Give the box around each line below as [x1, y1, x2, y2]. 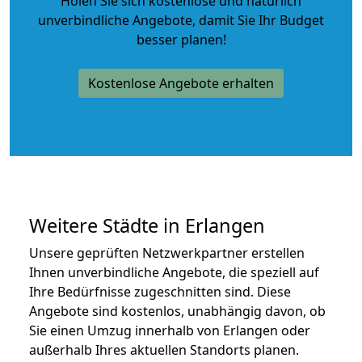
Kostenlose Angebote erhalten [88, 74, 274, 92]
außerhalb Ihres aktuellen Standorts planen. [29, 340, 299, 359]
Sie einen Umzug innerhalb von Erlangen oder [29, 321, 310, 339]
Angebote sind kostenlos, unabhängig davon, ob [29, 301, 326, 320]
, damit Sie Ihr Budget [192, 11, 324, 29]
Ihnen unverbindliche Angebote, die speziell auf [29, 263, 319, 281]
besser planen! [136, 30, 226, 48]
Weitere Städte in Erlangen [29, 212, 265, 238]
